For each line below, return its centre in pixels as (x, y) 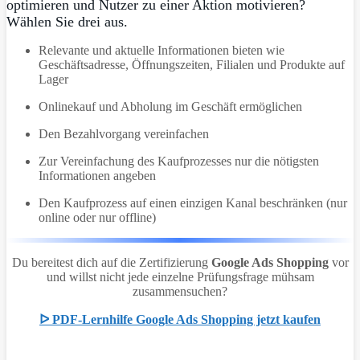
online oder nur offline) (97, 217)
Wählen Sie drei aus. (67, 22)
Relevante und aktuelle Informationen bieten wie (162, 50)
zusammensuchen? (180, 291)
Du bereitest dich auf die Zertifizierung (111, 262)
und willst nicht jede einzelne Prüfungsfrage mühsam (180, 277)
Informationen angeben (97, 176)
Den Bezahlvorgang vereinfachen (124, 134)
